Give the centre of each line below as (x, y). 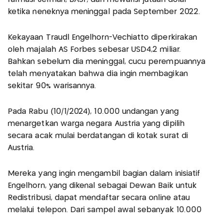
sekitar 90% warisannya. (52, 86)
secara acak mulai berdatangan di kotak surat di (98, 136)
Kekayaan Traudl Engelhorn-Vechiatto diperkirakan (103, 37)
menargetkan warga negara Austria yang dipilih (96, 124)
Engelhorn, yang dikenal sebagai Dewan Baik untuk (102, 186)
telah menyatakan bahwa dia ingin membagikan (98, 74)
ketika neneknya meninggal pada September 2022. (104, 12)
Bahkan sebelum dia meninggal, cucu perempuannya (107, 62)
